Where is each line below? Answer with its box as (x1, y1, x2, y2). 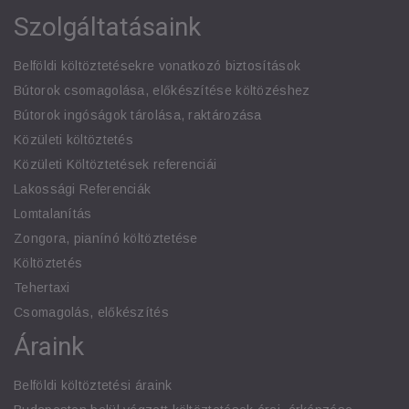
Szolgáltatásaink (14, 12, 201, 43)
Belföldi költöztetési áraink (14, 378, 173, 393)
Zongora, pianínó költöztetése (14, 231, 198, 246)
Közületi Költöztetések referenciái (14, 157, 217, 173)
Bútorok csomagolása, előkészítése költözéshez (14, 83, 310, 99)
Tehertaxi (14, 280, 70, 296)
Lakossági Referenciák (14, 182, 152, 197)
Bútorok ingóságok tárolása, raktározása (14, 108, 262, 123)
